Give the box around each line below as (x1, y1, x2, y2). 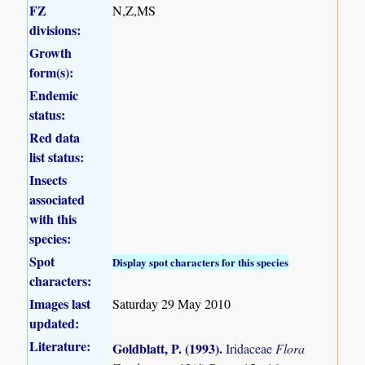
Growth (29, 42, 73, 62)
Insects (29, 169, 68, 189)
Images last (29, 293, 91, 313)
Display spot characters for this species (112, 253, 289, 270)
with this (29, 209, 77, 228)
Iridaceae (226, 339, 276, 357)
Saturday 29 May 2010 (112, 294, 231, 312)
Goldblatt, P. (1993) (112, 338, 220, 358)
